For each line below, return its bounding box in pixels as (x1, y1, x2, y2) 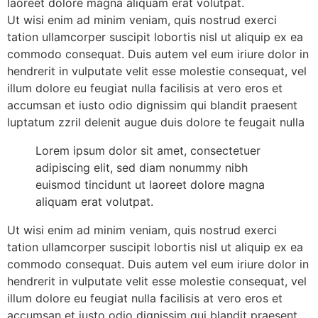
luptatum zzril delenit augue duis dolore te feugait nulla (7, 115, 305, 129)
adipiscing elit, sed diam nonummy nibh (35, 160, 248, 175)
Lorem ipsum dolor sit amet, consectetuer (35, 143, 261, 158)
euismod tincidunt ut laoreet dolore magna (35, 177, 265, 192)
